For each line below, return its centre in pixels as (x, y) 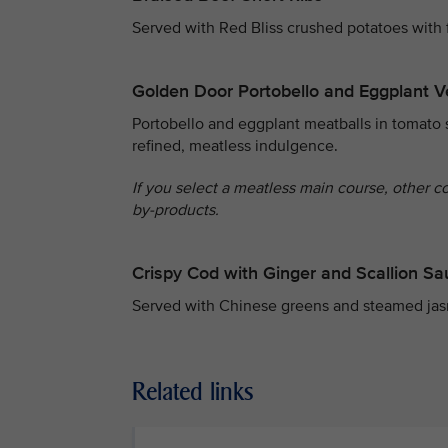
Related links (193, 391)
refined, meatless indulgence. (235, 146)
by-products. (175, 210)
